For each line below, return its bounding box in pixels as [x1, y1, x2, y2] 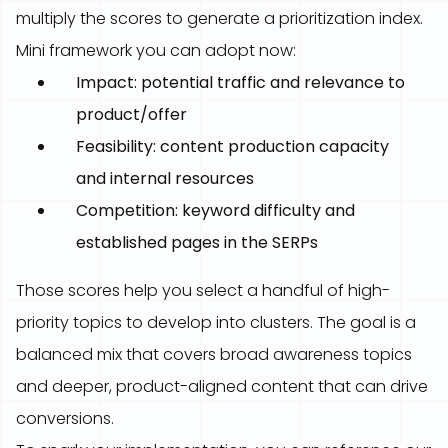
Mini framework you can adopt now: [16, 39, 296, 62]
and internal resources [76, 167, 254, 190]
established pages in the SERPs [76, 231, 318, 254]
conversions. [16, 407, 114, 430]
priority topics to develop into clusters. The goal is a [16, 311, 416, 334]
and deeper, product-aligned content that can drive [16, 375, 428, 398]
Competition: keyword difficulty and [76, 199, 355, 222]
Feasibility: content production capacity [76, 135, 389, 158]
